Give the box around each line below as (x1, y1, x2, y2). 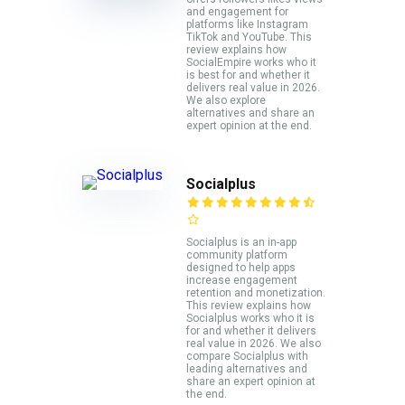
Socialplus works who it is (186, 312, 315, 325)
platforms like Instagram (186, 18, 308, 32)
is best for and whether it (186, 69, 310, 82)
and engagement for (186, 5, 288, 19)
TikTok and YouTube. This (186, 31, 312, 44)
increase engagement (186, 274, 297, 287)
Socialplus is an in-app (186, 236, 297, 249)
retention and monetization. (186, 287, 325, 299)
